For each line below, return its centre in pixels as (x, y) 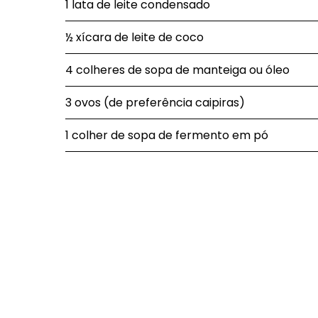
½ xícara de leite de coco (135, 37)
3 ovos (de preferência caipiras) (155, 103)
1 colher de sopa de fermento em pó (167, 135)
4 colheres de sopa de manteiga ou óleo (177, 70)
